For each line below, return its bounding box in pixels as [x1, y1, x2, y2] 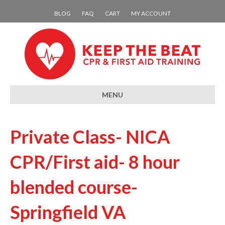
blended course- [10, 176, 138, 198]
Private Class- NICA [10, 126, 170, 148]
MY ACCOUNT [131, 10, 171, 17]
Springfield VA [10, 201, 126, 223]
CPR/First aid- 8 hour [10, 151, 180, 173]
